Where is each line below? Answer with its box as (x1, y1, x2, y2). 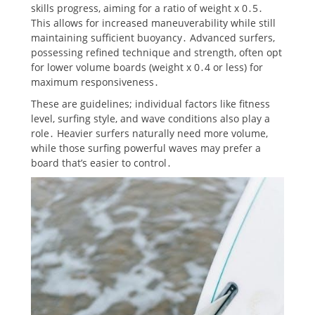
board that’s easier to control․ (31, 155, 172, 169)
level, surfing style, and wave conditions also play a (31, 111, 270, 125)
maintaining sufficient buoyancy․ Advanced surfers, (31, 30, 275, 44)
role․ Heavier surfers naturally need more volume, (31, 126, 268, 140)
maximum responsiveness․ (31, 75, 159, 89)
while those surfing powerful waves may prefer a (31, 141, 261, 155)
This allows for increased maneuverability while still (31, 15, 276, 30)
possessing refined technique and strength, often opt (31, 45, 282, 59)
